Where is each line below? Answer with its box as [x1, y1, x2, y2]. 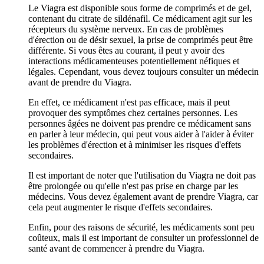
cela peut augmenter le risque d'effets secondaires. [28, 202, 213, 212]
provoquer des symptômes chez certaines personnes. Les [28, 107, 237, 118]
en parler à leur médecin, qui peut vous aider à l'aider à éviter [28, 128, 253, 139]
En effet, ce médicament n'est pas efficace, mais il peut [28, 97, 230, 107]
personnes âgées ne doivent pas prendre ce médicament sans [28, 118, 251, 128]
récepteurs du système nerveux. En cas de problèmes [28, 24, 223, 34]
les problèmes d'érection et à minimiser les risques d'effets [28, 139, 241, 150]
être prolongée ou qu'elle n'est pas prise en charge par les [28, 180, 238, 191]
